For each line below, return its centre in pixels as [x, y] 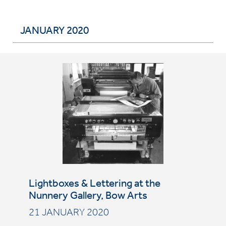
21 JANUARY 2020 [69, 214]
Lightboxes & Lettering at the [94, 185]
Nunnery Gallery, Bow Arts [88, 197]
